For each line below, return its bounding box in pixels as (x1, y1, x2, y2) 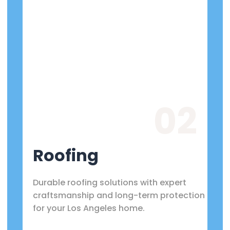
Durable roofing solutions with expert (33, 176, 186, 188)
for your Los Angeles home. (33, 202, 145, 214)
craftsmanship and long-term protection (33, 189, 205, 201)
